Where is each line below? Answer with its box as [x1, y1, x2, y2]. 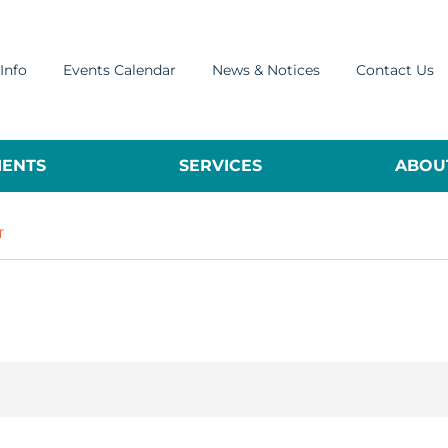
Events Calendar [63, 60, 176, 79]
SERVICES [178, 156, 262, 175]
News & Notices [212, 60, 320, 79]
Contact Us [356, 60, 434, 79]
